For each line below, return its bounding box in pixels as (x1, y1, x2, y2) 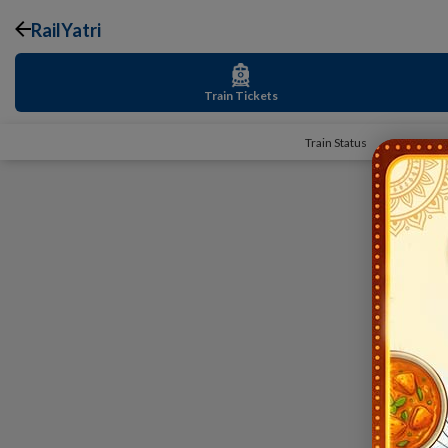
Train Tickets (204, 88, 279, 103)
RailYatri (31, 19, 101, 41)
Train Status (305, 134, 367, 150)
